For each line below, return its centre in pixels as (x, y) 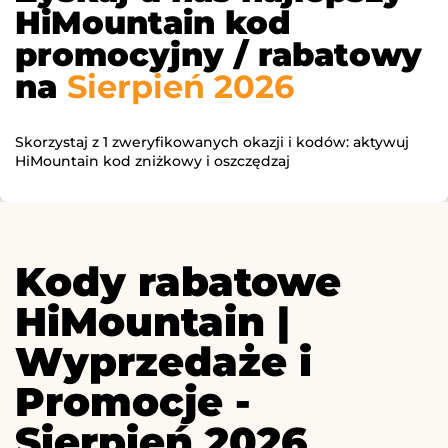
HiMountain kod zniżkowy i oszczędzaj (152, 160)
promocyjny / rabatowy (218, 54)
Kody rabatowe (178, 281)
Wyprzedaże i (163, 361)
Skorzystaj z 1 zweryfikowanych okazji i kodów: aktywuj (212, 141)
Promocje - (133, 401)
